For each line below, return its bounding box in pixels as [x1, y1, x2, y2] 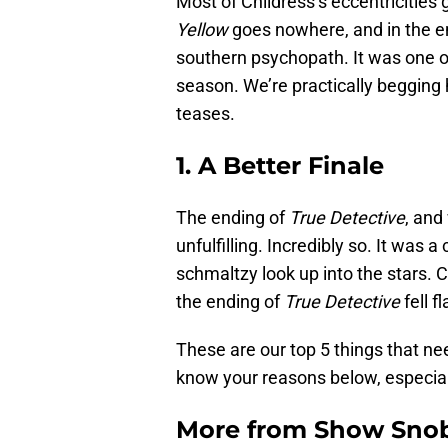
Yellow [176, 19, 228, 41]
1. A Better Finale [176, 151, 384, 181]
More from [176, 415, 314, 445]
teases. [176, 103, 235, 125]
